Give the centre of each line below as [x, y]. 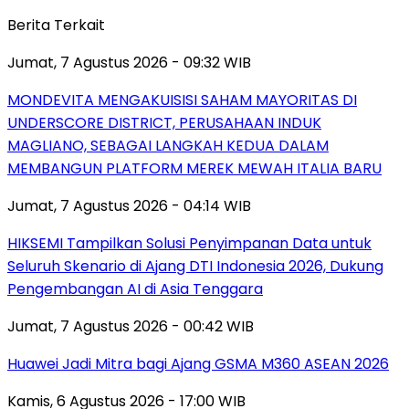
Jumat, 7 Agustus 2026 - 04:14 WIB [129, 205]
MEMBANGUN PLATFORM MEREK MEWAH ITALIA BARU [194, 168]
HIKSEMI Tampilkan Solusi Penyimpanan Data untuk [189, 243]
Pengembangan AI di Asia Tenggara [135, 288]
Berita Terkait [56, 25]
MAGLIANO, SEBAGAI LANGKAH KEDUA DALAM [168, 145]
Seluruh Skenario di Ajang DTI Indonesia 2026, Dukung [195, 266]
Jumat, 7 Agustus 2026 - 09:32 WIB [129, 62]
